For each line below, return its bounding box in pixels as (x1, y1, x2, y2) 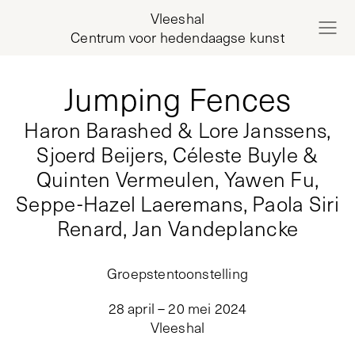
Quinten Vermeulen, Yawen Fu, (36, 165, 319, 193)
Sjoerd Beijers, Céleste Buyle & (36, 140, 319, 168)
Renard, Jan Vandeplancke (56, 214, 299, 242)
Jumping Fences (64, 77, 291, 120)
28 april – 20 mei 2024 (108, 299, 247, 318)
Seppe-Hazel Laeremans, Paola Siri (16, 189, 339, 217)
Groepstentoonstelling (107, 264, 248, 283)
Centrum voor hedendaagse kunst (71, 28, 284, 47)
